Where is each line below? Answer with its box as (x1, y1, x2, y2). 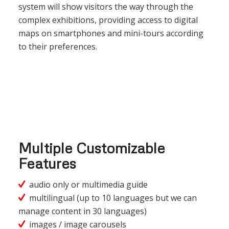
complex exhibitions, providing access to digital (18, 14, 198, 26)
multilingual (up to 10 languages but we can (29, 192, 197, 203)
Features (18, 154, 76, 172)
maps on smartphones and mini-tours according (18, 27, 203, 39)
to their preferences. (18, 40, 97, 52)
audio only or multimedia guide (29, 178, 148, 190)
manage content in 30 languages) (18, 205, 147, 217)
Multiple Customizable (18, 139, 165, 156)
